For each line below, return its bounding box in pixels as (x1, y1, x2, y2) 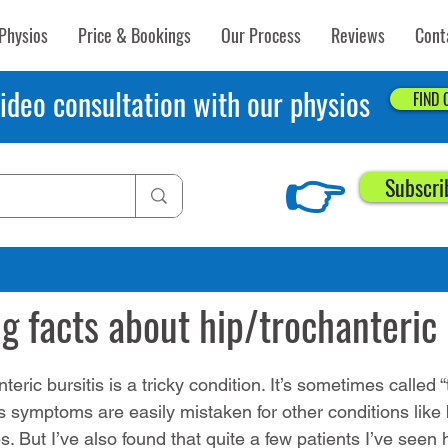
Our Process (221, 22, 301, 48)
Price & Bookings (78, 22, 191, 48)
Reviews (331, 22, 385, 48)
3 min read (49, 275, 117, 292)
